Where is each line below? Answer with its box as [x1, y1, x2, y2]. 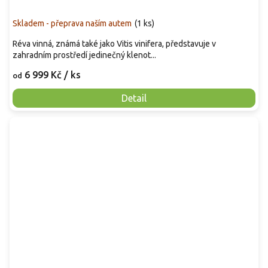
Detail [121, 92, 147, 103]
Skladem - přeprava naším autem [13, 18, 132, 28]
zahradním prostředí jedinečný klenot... [13, 50, 156, 60]
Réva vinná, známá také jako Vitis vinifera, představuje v [13, 38, 216, 48]
